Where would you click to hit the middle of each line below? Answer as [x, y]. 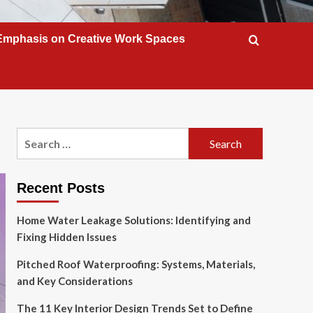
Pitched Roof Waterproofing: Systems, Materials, [136, 264]
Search [34, 136]
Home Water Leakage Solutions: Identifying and [133, 220]
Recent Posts [60, 188]
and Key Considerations [74, 281]
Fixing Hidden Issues [66, 237]
